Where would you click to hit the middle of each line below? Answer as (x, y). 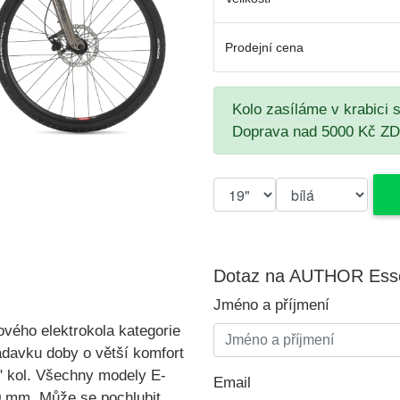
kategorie (150, 330)
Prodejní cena (264, 47)
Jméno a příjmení (271, 304)
